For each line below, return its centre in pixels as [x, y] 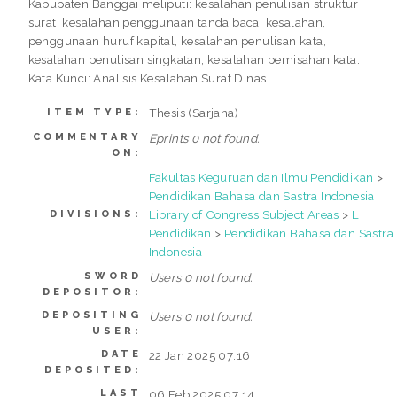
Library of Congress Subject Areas [244, 215]
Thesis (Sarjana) [194, 113]
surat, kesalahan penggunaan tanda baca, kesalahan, [177, 23]
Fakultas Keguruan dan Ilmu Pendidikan [261, 178]
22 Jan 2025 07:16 [199, 356]
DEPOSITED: [93, 370]
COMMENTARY [87, 137]
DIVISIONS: [96, 214]
